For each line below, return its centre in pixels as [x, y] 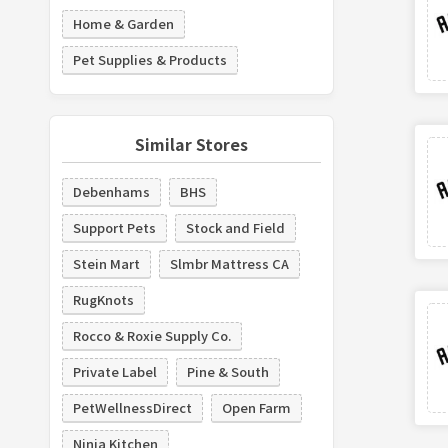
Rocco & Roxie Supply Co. [151, 335]
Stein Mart [106, 263]
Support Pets [114, 227]
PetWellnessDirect [132, 407]
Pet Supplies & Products [149, 59]
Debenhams [111, 191]
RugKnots [103, 299]
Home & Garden [123, 23]
